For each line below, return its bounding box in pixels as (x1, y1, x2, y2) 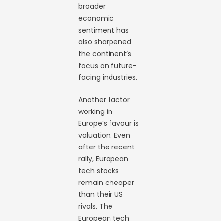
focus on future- (78, 60, 137, 71)
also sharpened (78, 37, 132, 47)
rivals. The (78, 201, 113, 211)
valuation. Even (78, 130, 131, 140)
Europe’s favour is (78, 118, 139, 128)
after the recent (78, 142, 135, 152)
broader (78, 1, 106, 11)
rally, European (78, 153, 129, 164)
